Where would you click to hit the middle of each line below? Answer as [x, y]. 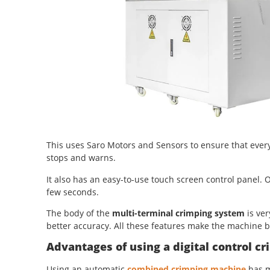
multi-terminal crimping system [178, 213]
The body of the [79, 213]
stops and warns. [81, 158]
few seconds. [73, 192]
